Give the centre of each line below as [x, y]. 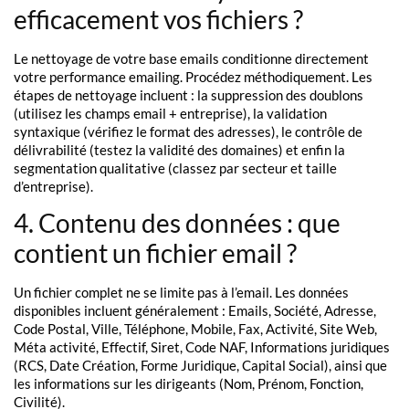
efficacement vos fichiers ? [158, 19]
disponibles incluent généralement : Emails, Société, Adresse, [195, 310]
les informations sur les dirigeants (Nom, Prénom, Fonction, [189, 383]
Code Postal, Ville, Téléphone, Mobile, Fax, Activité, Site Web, [195, 328]
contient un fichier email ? [155, 252]
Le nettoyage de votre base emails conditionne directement [191, 58]
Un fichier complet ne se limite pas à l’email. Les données [181, 292]
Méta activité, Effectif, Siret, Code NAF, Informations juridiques [202, 346]
